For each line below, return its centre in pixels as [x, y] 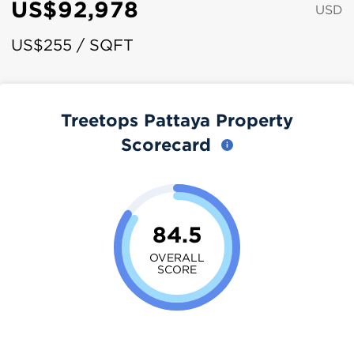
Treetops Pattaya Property [177, 120]
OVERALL [177, 257]
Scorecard [169, 144]
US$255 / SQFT [72, 45]
